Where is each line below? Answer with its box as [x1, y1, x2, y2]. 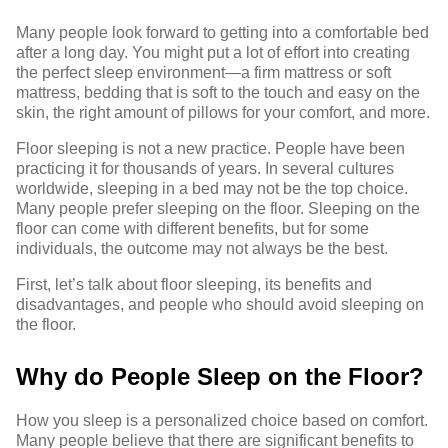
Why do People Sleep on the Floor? [16, 363, 424, 390]
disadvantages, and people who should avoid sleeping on [16, 296, 424, 313]
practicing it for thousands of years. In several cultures [16, 160, 394, 177]
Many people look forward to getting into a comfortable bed [16, 24, 429, 41]
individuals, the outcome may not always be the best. [16, 240, 388, 257]
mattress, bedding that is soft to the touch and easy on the [16, 84, 420, 101]
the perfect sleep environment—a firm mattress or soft [16, 64, 391, 81]
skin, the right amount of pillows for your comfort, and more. [16, 104, 430, 121]
